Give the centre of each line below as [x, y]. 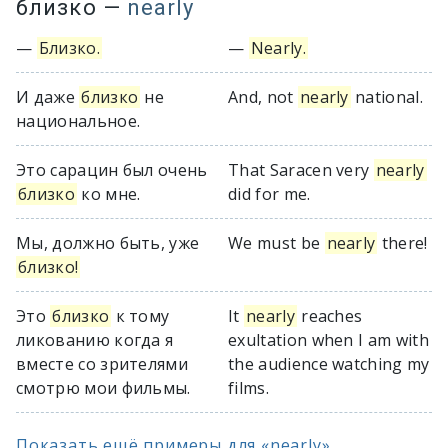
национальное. [78, 121]
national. [387, 97]
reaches [329, 316]
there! [402, 243]
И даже [48, 97]
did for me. [269, 194]
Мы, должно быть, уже [108, 243]
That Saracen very [301, 170]
